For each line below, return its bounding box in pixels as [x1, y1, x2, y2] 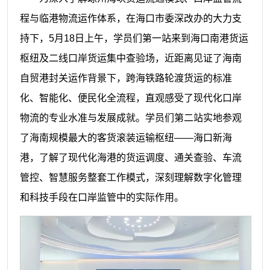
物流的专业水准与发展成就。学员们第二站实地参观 [19, 113, 242, 124]
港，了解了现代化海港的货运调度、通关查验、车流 [19, 152, 242, 163]
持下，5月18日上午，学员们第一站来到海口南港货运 [19, 33, 248, 44]
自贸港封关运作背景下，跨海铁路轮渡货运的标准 [19, 73, 232, 84]
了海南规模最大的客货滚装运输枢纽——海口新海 [19, 133, 232, 143]
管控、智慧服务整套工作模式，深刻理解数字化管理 [19, 172, 242, 183]
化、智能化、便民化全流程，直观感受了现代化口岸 [19, 93, 242, 104]
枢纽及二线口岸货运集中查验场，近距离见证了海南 [19, 53, 242, 64]
